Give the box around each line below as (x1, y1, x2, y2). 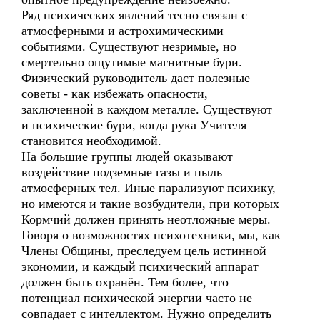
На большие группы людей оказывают (21, 149, 233, 164)
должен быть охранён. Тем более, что (21, 275, 229, 289)
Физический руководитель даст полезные (21, 71, 250, 85)
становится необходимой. (21, 134, 161, 148)
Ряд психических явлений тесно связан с (21, 8, 247, 22)
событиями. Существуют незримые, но (21, 39, 236, 54)
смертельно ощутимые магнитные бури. (21, 55, 242, 69)
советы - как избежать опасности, (21, 86, 208, 101)
